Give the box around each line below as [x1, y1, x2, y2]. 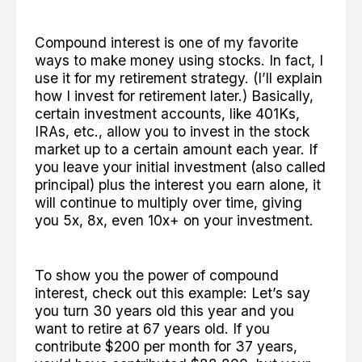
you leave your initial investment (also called [35, 158, 326, 176]
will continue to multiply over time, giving [35, 194, 303, 212]
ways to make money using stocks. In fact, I [35, 52, 324, 69]
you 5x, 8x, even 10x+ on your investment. [35, 212, 314, 229]
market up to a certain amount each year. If [35, 141, 318, 158]
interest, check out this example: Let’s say [35, 284, 311, 301]
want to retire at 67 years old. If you [35, 319, 271, 337]
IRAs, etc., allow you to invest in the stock [35, 123, 310, 141]
